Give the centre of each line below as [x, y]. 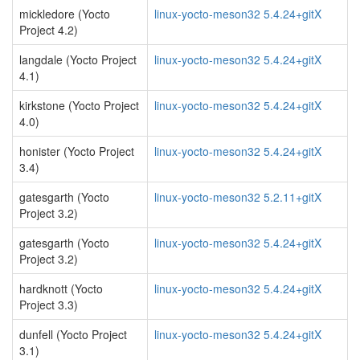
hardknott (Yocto [61, 288]
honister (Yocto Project [77, 151]
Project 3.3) [49, 305]
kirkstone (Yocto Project [79, 105]
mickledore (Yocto [65, 14]
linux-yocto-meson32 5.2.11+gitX [238, 197]
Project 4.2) [49, 30]
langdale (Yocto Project [78, 59]
